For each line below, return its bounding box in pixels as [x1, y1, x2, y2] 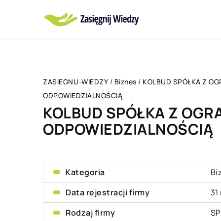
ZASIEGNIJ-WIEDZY [43, 77, 108, 86]
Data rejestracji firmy [66, 187, 149, 198]
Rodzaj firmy [66, 207, 115, 218]
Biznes [114, 77, 137, 86]
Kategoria [66, 167, 105, 178]
